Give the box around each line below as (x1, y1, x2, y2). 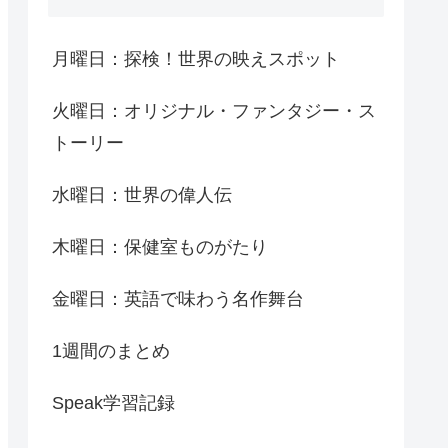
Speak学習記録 (52, 392, 175, 413)
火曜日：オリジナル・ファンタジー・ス (52, 100, 376, 121)
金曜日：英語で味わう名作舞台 (52, 288, 304, 309)
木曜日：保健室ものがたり (52, 236, 268, 257)
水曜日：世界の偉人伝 (52, 184, 232, 205)
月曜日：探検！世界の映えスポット (52, 48, 340, 69)
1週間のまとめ (52, 340, 170, 361)
